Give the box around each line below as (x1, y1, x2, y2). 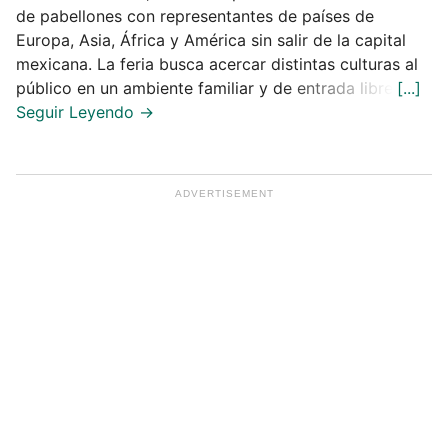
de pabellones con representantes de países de (16, 5, 374, 26)
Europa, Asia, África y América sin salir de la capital (16, 29, 406, 50)
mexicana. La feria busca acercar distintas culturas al (16, 53, 418, 74)
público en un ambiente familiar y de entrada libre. (16, 77, 397, 98)
